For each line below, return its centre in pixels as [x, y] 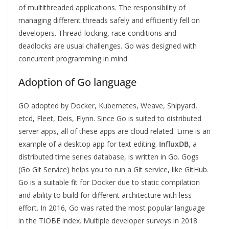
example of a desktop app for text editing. [89, 144]
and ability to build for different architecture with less [105, 195]
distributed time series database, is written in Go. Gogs [109, 157]
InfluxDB [174, 144]
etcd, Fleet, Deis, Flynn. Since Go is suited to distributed [110, 119]
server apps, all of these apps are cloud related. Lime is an [114, 131]
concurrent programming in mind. [74, 59]
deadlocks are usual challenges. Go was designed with [108, 46]
